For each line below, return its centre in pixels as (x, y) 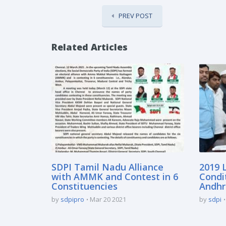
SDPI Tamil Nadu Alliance (107, 167)
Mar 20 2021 (108, 200)
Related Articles (90, 47)
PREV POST (135, 15)
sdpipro (72, 200)
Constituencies (84, 186)
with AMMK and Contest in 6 (115, 177)
